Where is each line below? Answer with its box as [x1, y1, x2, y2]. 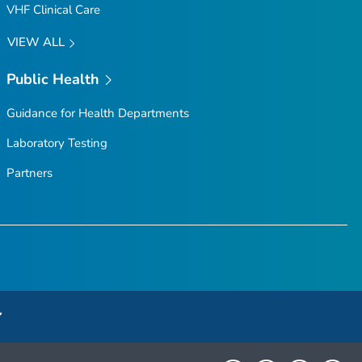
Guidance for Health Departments [6, 105, 189, 122]
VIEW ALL [6, 34, 68, 51]
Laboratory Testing [6, 135, 107, 152]
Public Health [6, 69, 100, 89]
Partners [6, 165, 53, 182]
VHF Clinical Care [6, 2, 100, 19]
